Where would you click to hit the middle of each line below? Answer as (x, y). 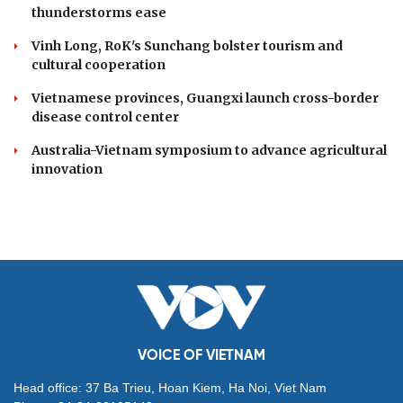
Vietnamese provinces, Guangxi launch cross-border (205, 98)
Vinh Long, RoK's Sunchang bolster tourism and (187, 45)
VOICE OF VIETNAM (201, 355)
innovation (67, 169)
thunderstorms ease (99, 12)
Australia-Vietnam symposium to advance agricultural (209, 150)
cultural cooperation (99, 64)
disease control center (105, 116)
